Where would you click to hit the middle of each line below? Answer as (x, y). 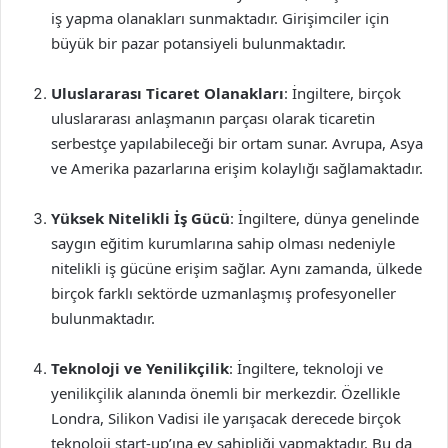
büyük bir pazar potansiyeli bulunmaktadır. (198, 43)
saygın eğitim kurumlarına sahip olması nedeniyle (223, 243)
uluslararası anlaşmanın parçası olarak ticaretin (213, 118)
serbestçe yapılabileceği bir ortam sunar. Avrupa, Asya (237, 143)
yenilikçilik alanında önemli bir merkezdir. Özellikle (225, 393)
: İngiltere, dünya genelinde (324, 218)
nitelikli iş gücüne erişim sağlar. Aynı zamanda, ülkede (236, 268)
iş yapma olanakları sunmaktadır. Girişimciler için (220, 18)
